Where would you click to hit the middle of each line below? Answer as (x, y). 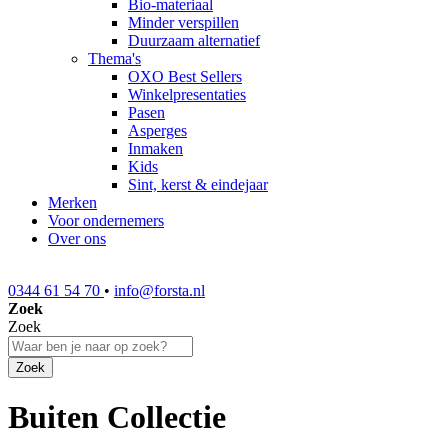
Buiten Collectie (117, 417)
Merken (72, 202)
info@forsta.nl (159, 290)
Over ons (77, 238)
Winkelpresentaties (187, 94)
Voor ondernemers (106, 220)
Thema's (114, 58)
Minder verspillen (183, 22)
